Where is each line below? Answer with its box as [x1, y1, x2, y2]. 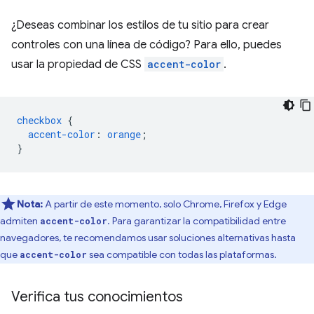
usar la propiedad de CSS [11, 57, 144, 71]
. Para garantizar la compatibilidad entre [107, 214, 286, 227]
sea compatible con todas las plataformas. [87, 248, 277, 261]
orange [107, 128, 141, 141]
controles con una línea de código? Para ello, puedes [11, 38, 282, 52]
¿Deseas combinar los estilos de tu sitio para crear [11, 18, 269, 32]
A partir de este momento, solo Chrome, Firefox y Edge [45, 198, 287, 210]
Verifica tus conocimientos [11, 288, 183, 306]
